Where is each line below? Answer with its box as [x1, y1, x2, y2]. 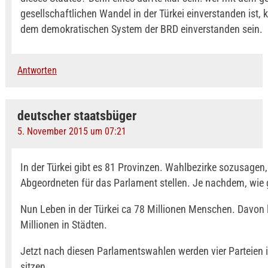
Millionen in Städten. [20, 218, 107, 231]
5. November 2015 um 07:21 [17, 126, 126, 137]
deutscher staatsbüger [17, 108, 136, 123]
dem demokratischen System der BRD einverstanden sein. [20, 23, 263, 35]
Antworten [17, 65, 57, 76]
